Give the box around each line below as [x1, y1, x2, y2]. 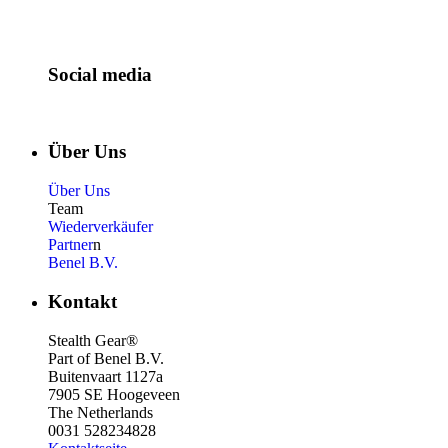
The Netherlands [48, 403, 153, 421]
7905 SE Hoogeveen [48, 385, 180, 403]
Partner [48, 236, 93, 254]
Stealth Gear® [48, 331, 138, 349]
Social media [48, 63, 152, 85]
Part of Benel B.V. [48, 349, 164, 367]
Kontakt [48, 290, 117, 312]
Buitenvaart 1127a [48, 367, 163, 385]
